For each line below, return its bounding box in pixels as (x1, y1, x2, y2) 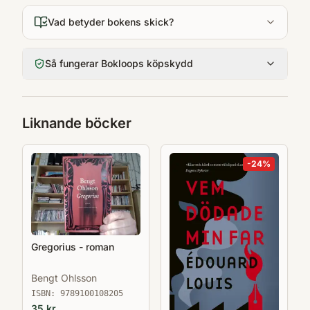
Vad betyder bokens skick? (48, 16, 174, 28)
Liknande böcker (22, 115, 131, 132)
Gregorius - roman (31, 240, 114, 253)
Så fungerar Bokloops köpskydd (45, 57, 193, 70)
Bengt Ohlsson (31, 271, 97, 284)
